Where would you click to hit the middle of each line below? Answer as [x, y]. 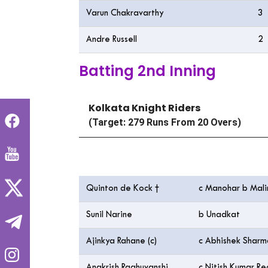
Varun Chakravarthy [125, 13]
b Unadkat [219, 215]
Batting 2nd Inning [147, 71]
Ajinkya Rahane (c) [121, 241]
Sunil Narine [110, 215]
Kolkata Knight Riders [144, 108]
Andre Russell [112, 40]
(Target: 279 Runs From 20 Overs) [165, 122]
